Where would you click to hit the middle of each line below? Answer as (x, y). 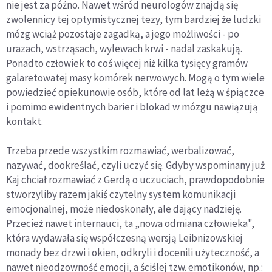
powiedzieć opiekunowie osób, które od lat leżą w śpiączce (135, 92)
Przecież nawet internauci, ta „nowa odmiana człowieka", (130, 223)
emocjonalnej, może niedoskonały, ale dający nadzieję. (124, 209)
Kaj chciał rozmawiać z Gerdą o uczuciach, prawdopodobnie (135, 179)
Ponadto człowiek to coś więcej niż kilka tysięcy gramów (127, 63)
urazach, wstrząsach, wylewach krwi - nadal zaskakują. (124, 48)
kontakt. (25, 121)
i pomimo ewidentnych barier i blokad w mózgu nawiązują (132, 107)
